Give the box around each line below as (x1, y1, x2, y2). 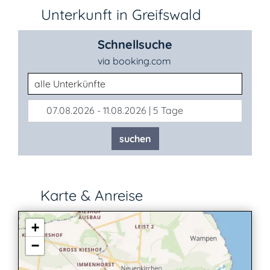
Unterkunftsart (27, 74, 92, 86)
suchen (119, 133, 151, 145)
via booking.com (98, 55, 171, 67)
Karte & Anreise (36, 186, 143, 204)
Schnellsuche (98, 37, 172, 52)
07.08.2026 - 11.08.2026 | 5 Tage (44, 104, 183, 116)
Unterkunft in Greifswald (41, 5, 201, 24)
